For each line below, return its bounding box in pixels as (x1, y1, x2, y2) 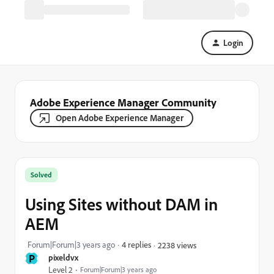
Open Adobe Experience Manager (56, 112, 183, 124)
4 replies (122, 239, 151, 250)
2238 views (158, 239, 196, 250)
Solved (31, 170, 52, 179)
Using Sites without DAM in (25, 193, 218, 215)
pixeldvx (48, 252, 78, 262)
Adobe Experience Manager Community (30, 95, 217, 109)
